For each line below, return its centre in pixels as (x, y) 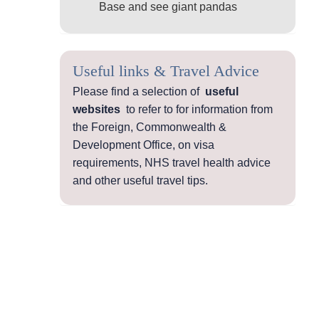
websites (96, 110)
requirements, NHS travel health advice (172, 163)
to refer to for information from (197, 110)
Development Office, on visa (143, 145)
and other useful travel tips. (140, 181)
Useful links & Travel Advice (166, 71)
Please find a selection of (139, 92)
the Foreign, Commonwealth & (150, 127)
